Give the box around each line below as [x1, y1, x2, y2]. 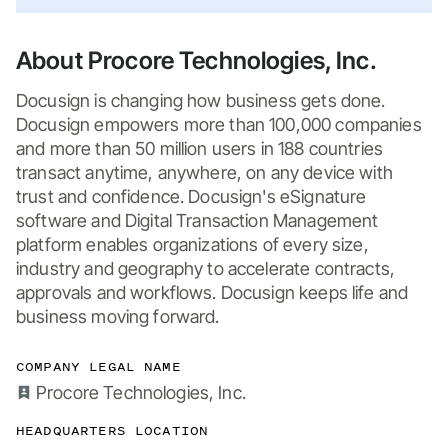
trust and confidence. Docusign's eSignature [16, 185, 367, 207]
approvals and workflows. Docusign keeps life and [16, 281, 409, 303]
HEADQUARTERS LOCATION [16, 420, 209, 440]
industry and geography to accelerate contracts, [16, 257, 396, 279]
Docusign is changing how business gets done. [16, 89, 386, 111]
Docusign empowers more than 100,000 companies [16, 113, 422, 135]
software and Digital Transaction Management [16, 209, 379, 231]
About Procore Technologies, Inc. [16, 45, 377, 75]
